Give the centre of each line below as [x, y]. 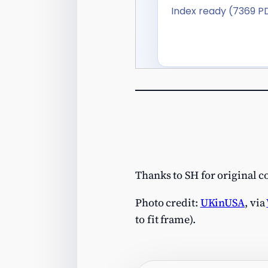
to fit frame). [165, 220]
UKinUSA [222, 203]
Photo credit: [168, 203]
